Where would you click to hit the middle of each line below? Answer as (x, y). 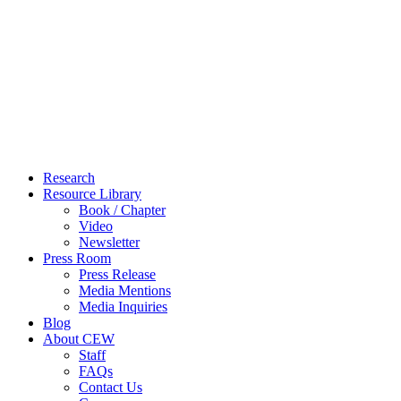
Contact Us (111, 388)
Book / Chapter (122, 210)
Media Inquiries (123, 307)
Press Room (77, 259)
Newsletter (109, 243)
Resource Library (92, 194)
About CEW (79, 339)
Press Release (117, 275)
